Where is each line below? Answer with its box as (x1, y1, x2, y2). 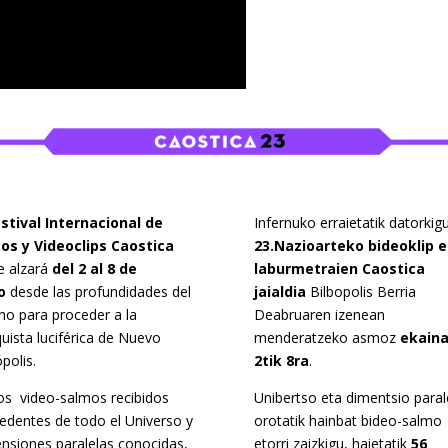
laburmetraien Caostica (253, 259, 425, 279)
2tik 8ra (253, 351, 309, 371)
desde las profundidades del (5, 282, 191, 302)
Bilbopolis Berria (305, 282, 416, 302)
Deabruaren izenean (253, 305, 385, 325)
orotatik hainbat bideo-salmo (253, 411, 442, 431)
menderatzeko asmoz (253, 328, 396, 348)
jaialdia (253, 282, 306, 302)
